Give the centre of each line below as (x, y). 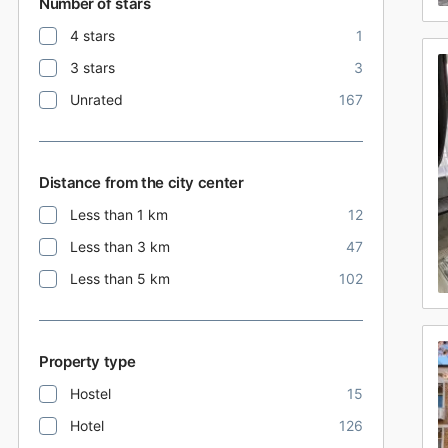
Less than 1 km (119, 214)
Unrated (96, 99)
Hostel (90, 393)
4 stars (92, 35)
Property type (87, 361)
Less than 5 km (120, 278)
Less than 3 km (120, 246)
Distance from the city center (141, 182)
